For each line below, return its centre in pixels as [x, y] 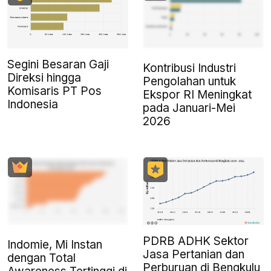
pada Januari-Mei [189, 108]
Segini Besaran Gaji [58, 65]
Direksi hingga [44, 78]
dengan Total [41, 258]
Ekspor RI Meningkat [197, 95]
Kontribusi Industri [189, 68]
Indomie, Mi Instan [55, 245]
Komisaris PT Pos [54, 91]
